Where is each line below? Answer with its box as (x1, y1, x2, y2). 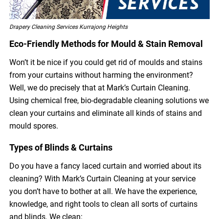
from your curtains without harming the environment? (9, 70, 194, 80)
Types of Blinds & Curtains (9, 142, 113, 153)
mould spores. (9, 121, 59, 131)
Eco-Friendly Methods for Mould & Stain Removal (9, 39, 203, 49)
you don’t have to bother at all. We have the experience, (9, 187, 197, 197)
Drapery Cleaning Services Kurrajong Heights (9, 23, 128, 31)
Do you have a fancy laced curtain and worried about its (9, 161, 202, 171)
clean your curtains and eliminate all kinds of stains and (9, 109, 202, 118)
